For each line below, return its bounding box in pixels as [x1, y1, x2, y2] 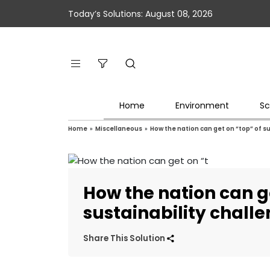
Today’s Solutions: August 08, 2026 [68, 7, 213, 20]
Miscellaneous [95, 124, 143, 133]
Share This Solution [83, 232, 168, 244]
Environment [175, 99, 229, 111]
